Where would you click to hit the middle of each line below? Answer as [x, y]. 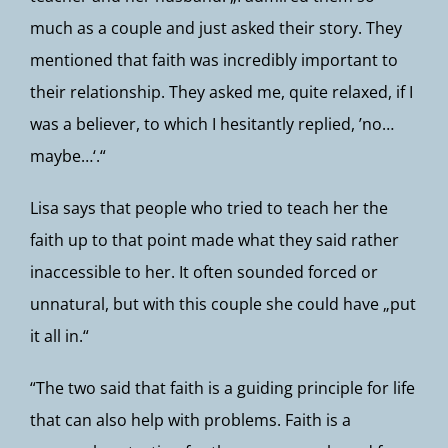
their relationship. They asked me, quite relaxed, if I [221, 92]
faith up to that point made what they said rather [214, 240]
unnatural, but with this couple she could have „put [223, 304]
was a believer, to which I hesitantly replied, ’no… [212, 124]
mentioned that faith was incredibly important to [214, 60]
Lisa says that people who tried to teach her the [209, 208]
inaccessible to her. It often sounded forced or [204, 272]
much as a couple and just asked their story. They [216, 28]
